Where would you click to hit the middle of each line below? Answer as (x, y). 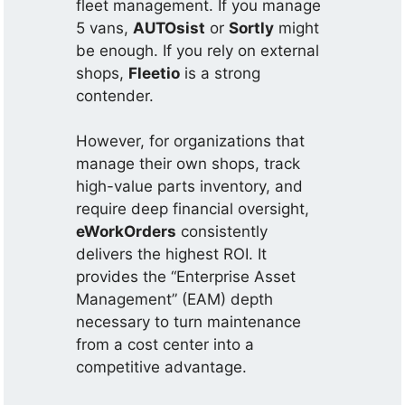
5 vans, (105, 28)
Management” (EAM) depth (175, 299)
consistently (222, 231)
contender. (115, 95)
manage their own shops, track (188, 164)
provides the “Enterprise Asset (186, 277)
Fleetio (155, 73)
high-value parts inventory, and (190, 186)
